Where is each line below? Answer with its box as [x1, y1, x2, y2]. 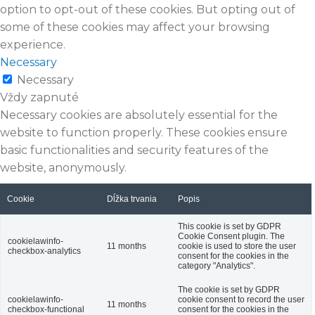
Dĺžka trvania [107, 193, 157, 204]
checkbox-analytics [8, 245, 81, 256]
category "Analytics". [178, 260, 255, 271]
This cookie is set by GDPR [178, 221, 281, 231]
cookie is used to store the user [178, 240, 296, 251]
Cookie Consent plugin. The [178, 231, 285, 241]
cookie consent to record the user [178, 294, 304, 304]
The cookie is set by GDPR [178, 284, 280, 295]
